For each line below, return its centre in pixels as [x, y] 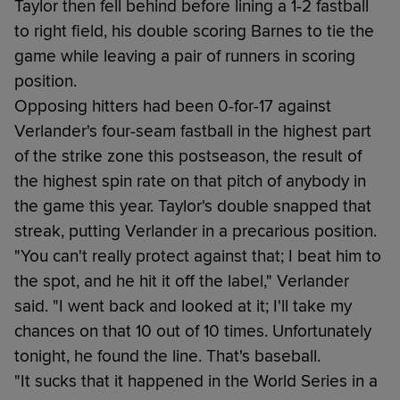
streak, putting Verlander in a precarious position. [196, 231]
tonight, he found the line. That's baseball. [167, 356]
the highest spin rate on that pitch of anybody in [190, 181]
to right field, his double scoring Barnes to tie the [194, 31]
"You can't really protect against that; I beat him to [198, 256]
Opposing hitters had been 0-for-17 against [173, 106]
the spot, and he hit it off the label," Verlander [182, 281]
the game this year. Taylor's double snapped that [193, 206]
